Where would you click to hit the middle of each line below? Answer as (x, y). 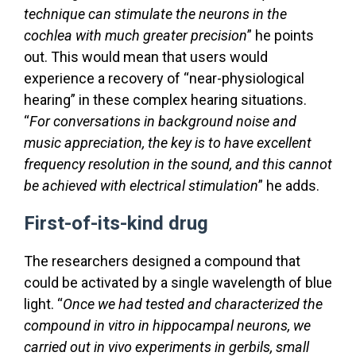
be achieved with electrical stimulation (141, 185)
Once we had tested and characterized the (193, 304)
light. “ (43, 304)
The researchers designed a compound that (162, 261)
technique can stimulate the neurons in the (155, 14)
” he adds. (289, 185)
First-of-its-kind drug (116, 223)
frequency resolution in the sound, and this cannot (178, 164)
